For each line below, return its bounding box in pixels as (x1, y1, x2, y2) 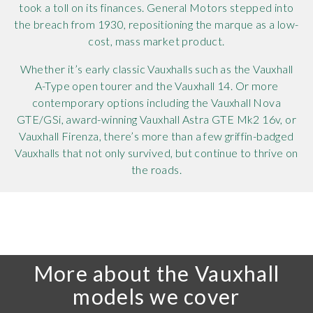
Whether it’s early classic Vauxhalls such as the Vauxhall (20, 62, 293, 76)
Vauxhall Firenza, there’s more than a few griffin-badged (19, 129, 294, 143)
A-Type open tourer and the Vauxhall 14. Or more (34, 79, 279, 93)
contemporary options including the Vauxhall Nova (31, 96, 282, 110)
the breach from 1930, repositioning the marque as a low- (14, 17, 299, 31)
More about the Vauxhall (33, 261, 280, 286)
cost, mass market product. (88, 34, 225, 48)
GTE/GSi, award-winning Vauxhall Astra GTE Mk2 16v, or (16, 112, 297, 126)
